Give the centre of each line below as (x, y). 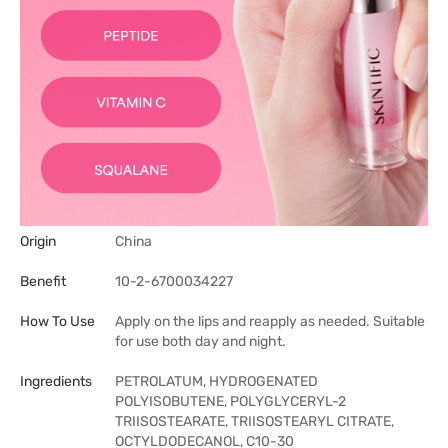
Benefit (43, 281)
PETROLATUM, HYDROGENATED (216, 381)
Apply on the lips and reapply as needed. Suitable (270, 321)
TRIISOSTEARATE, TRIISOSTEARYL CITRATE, (254, 421)
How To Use (57, 321)
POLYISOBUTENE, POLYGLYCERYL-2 (230, 401)
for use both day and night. (200, 341)
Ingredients (56, 381)
